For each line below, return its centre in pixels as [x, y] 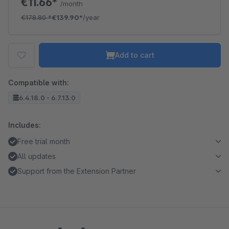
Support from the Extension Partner [77, 171]
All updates [37, 156]
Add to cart [134, 55]
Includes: [25, 125]
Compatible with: [39, 83]
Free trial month [44, 141]
